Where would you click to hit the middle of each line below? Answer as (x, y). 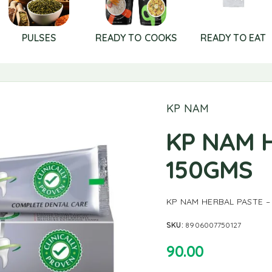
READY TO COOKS (136, 38)
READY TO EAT (233, 38)
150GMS (209, 169)
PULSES (39, 38)
